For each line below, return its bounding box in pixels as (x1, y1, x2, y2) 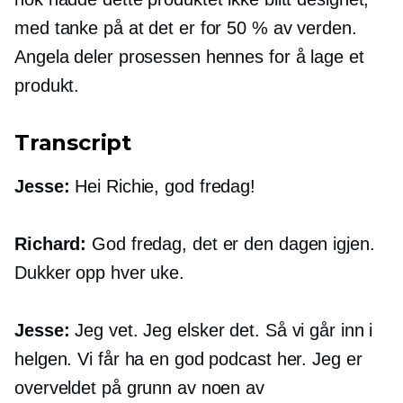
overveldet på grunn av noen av (14, 378, 264, 399)
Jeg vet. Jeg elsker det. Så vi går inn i (69, 320, 373, 341)
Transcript (14, 130, 131, 157)
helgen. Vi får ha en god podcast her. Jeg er (14, 349, 363, 370)
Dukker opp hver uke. (14, 263, 184, 283)
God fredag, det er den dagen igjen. (86, 234, 375, 255)
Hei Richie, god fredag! (69, 176, 256, 197)
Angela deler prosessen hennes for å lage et (14, 47, 364, 67)
